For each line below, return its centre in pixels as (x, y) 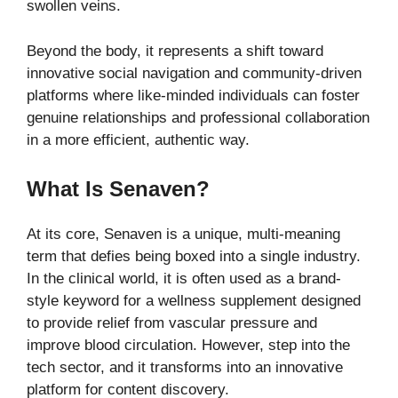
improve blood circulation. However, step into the (188, 346)
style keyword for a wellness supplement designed (194, 301)
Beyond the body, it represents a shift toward (175, 51)
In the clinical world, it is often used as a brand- (184, 279)
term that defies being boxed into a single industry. (194, 257)
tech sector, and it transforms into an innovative (185, 368)
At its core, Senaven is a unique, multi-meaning (183, 235)
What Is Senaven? (118, 189)
